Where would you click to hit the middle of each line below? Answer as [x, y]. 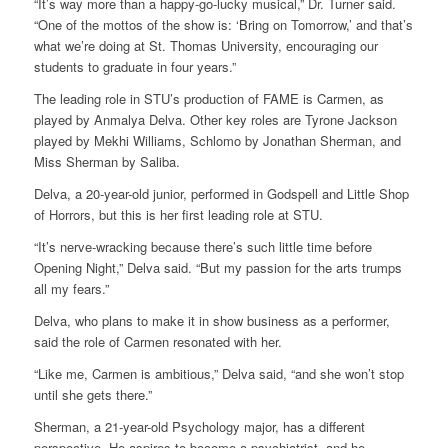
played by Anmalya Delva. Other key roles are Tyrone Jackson [215, 119]
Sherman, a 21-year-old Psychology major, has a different [199, 427]
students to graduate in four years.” [134, 66]
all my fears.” [71, 288]
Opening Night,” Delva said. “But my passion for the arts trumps [217, 267]
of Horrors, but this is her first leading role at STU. [178, 214]
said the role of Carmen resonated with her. [157, 342]
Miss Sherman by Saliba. [106, 161]
